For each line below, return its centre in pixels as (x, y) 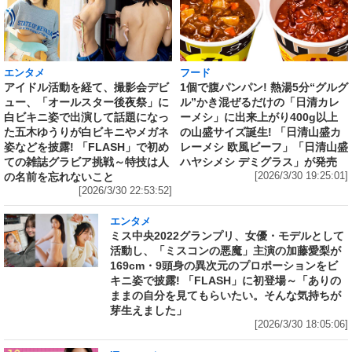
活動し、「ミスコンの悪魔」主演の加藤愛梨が (225, 251)
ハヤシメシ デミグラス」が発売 (258, 161)
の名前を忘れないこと (59, 176)
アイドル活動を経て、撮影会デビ (86, 87)
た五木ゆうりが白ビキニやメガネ (86, 132)
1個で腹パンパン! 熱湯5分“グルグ (264, 87)
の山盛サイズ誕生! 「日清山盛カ (260, 132)
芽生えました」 (148, 311)
